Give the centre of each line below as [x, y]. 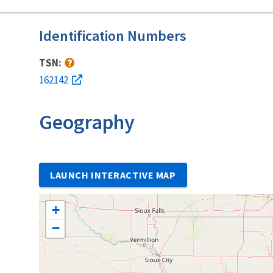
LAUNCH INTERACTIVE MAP [113, 175]
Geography [87, 122]
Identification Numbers [113, 35]
